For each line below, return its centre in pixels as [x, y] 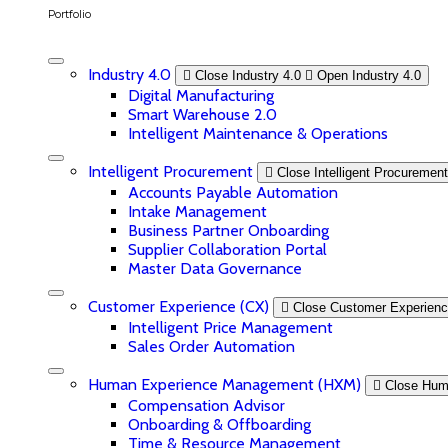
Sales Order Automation [211, 346]
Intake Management [197, 211]
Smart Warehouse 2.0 [202, 114]
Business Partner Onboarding [228, 230]
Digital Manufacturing [201, 95]
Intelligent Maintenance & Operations [258, 133]
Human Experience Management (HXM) [226, 384]
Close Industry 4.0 [248, 75]
